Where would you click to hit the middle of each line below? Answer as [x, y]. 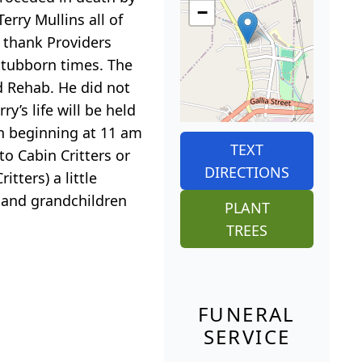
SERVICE [247, 336]
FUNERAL [247, 314]
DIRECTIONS [247, 172]
